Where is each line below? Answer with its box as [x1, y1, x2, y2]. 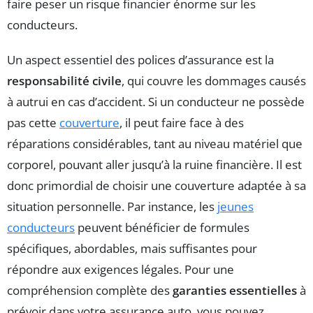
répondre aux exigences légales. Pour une [7, 261, 234, 277]
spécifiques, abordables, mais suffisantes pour [7, 240, 257, 256]
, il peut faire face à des [119, 114, 244, 131]
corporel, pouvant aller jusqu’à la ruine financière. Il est [7, 156, 302, 173]
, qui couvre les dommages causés [122, 72, 306, 89]
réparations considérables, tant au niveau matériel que [7, 135, 303, 152]
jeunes [217, 198, 254, 214]
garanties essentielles [173, 282, 297, 298]
